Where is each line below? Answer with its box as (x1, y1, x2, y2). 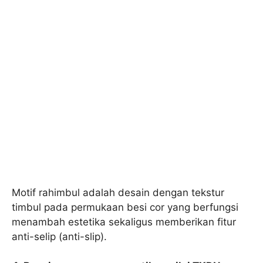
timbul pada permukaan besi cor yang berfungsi (12, 201, 238, 213)
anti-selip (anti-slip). (12, 230, 107, 242)
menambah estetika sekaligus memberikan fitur (12, 215, 236, 228)
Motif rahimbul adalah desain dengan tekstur (12, 186, 224, 198)
